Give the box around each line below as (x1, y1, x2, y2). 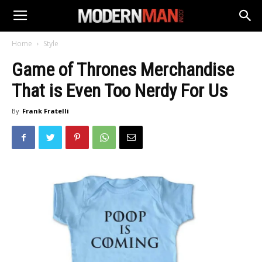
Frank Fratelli (22, 106, 69, 115)
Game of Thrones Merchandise (12, 58, 234, 81)
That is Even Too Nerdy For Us (12, 80, 227, 102)
